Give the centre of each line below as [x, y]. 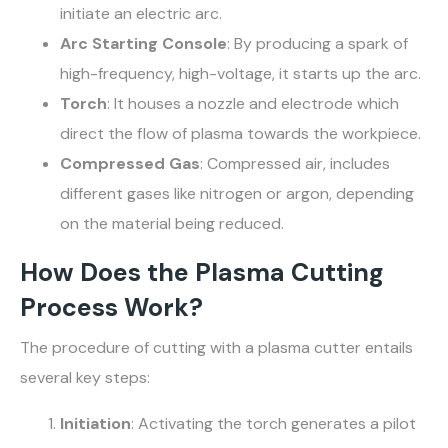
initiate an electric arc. [141, 14]
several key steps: [85, 378]
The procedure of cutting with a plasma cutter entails [216, 348]
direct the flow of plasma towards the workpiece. [240, 134]
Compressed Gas [130, 164]
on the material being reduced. [172, 224]
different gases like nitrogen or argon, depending [237, 194]
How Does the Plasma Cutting [202, 273]
